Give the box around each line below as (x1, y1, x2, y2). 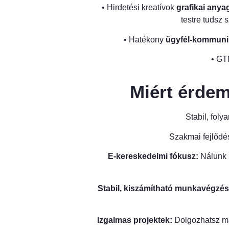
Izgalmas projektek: (97, 215, 172, 224)
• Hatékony (123, 35, 166, 44)
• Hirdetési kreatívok (102, 3, 176, 12)
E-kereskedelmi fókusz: (107, 152, 198, 161)
